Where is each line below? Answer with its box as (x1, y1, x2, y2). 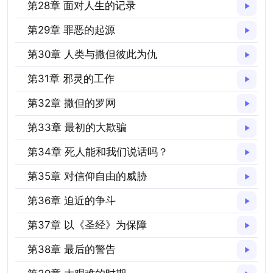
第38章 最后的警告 (27, 243, 116, 255)
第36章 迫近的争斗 (27, 194, 116, 207)
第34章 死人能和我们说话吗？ (27, 146, 168, 158)
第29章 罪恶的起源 (27, 24, 115, 36)
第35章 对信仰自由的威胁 (27, 170, 147, 182)
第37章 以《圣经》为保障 (27, 219, 147, 231)
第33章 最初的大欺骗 (27, 121, 127, 133)
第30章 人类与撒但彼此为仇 (27, 48, 157, 60)
